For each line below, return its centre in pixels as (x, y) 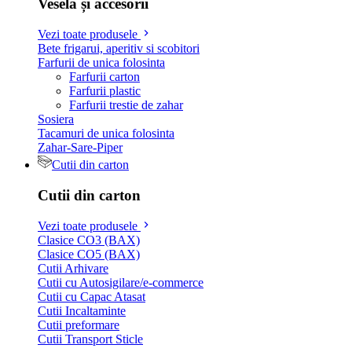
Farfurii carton (104, 77)
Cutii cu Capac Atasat (92, 296)
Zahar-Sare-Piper (80, 148)
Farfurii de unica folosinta (101, 63)
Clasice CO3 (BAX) (89, 240)
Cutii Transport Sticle (90, 339)
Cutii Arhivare (73, 268)
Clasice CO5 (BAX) (89, 254)
